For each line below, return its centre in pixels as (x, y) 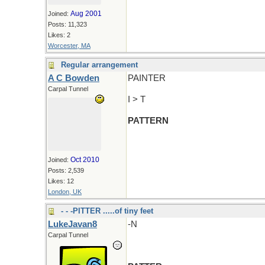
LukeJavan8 (72, 224)
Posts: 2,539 (66, 170)
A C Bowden (74, 78)
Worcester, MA (69, 46)
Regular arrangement (99, 65)
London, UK (65, 192)
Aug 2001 (86, 14)
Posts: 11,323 (67, 24)
